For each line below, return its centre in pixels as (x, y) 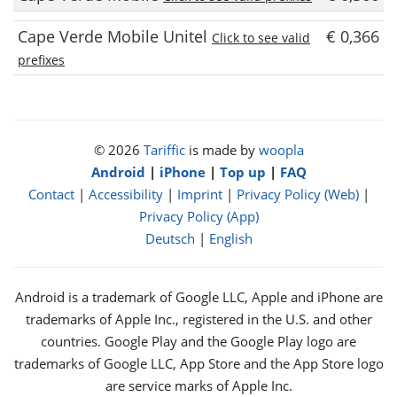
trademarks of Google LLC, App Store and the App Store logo (198, 363)
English (230, 238)
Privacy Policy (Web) (297, 194)
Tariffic (164, 150)
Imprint (199, 194)
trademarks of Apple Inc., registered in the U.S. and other (198, 319)
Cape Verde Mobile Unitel (115, 36)
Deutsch (170, 238)
